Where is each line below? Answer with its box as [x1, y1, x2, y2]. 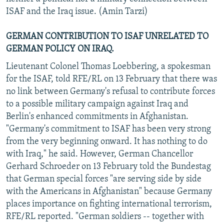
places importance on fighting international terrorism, [6, 199, 212, 209]
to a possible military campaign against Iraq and [6, 99, 188, 109]
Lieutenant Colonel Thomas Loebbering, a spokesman [6, 61, 210, 71]
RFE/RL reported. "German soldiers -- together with [6, 211, 204, 221]
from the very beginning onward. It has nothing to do [6, 136, 207, 146]
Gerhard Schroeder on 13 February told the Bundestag [6, 161, 211, 171]
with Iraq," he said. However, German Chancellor [6, 149, 193, 159]
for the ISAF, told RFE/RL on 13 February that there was [6, 74, 217, 84]
